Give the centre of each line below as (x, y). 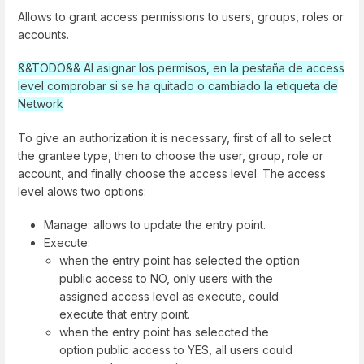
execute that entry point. (125, 314)
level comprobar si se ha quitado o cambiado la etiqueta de (178, 86)
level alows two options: (82, 191)
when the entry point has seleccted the (165, 331)
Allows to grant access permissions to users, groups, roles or (181, 17)
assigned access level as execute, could (169, 296)
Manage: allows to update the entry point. (155, 224)
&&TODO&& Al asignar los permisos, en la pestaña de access (181, 68)
